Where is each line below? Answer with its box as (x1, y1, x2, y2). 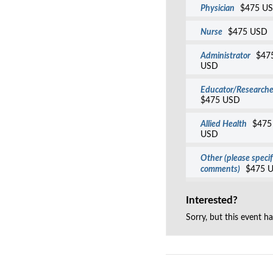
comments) (200, 165, 241, 174)
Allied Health (200, 119, 247, 129)
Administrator (200, 51, 251, 61)
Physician (200, 4, 235, 13)
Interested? (185, 194, 238, 205)
